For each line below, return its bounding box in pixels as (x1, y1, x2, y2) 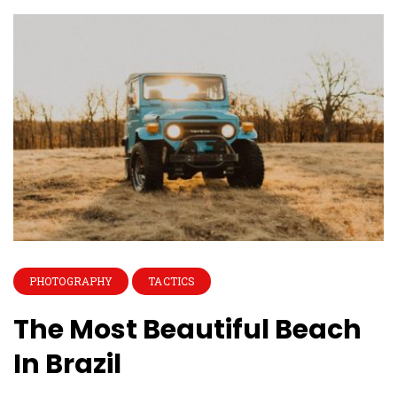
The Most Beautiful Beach (13, 310, 362, 348)
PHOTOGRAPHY (29, 273, 113, 288)
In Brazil (13, 345, 121, 383)
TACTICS (148, 273, 196, 288)
